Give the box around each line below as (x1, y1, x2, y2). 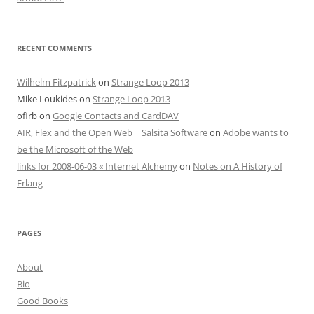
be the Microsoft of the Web (17, 143, 133, 156)
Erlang (17, 177, 43, 189)
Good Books (17, 294, 68, 307)
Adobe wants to (223, 126, 289, 139)
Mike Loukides (17, 93, 77, 105)
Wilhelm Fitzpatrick (17, 76, 96, 88)
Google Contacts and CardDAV (53, 109, 179, 122)
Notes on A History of (193, 160, 282, 172)
